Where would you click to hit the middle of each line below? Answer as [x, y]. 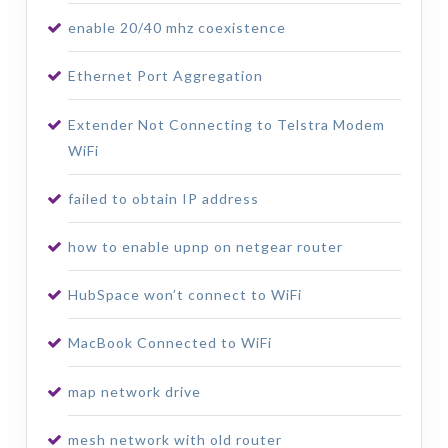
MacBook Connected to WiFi [169, 343]
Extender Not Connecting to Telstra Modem [226, 124]
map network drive [134, 391]
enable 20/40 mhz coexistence [176, 28]
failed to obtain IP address [163, 198]
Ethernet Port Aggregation [165, 76]
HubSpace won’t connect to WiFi [184, 295]
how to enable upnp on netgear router [205, 247]
